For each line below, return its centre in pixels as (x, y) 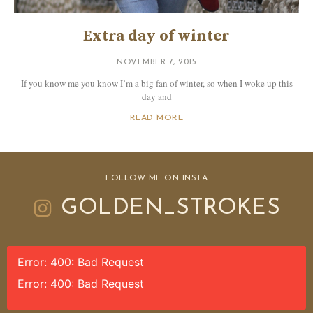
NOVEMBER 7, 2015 (156, 63)
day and (156, 97)
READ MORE (156, 118)
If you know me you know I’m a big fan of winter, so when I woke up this (156, 83)
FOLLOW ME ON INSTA (156, 179)
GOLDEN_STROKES (170, 209)
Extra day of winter (156, 36)
